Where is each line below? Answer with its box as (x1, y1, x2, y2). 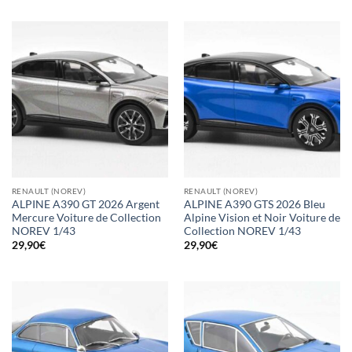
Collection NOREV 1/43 (183, 224, 301, 237)
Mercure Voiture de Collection (11, 211, 161, 224)
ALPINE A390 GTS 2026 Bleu (183, 197, 325, 211)
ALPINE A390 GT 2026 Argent (11, 197, 159, 211)
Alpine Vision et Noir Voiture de (183, 211, 340, 224)
